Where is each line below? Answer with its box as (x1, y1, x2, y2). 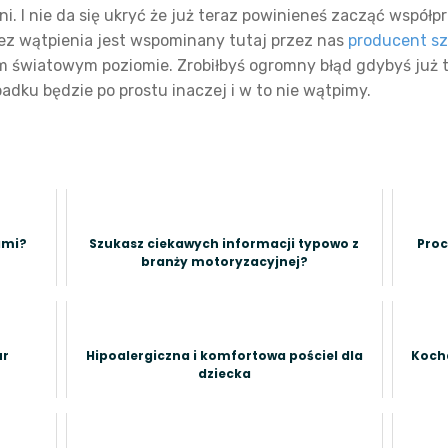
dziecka (197, 365, 251, 382)
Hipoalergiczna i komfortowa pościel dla (85, 347, 363, 364)
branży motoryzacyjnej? (140, 253, 308, 270)
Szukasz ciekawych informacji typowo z (89, 235, 360, 252)
